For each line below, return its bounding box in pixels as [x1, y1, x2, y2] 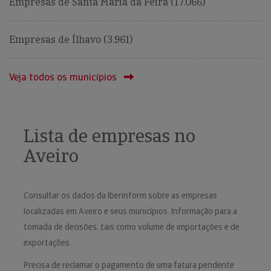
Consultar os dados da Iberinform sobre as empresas [24, 190, 217, 201]
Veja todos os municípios [9, 71, 117, 84]
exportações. [24, 237, 71, 249]
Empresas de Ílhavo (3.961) [9, 33, 132, 47]
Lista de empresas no [24, 124, 195, 148]
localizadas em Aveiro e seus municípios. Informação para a [24, 206, 237, 217]
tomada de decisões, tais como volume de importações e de [24, 221, 240, 233]
